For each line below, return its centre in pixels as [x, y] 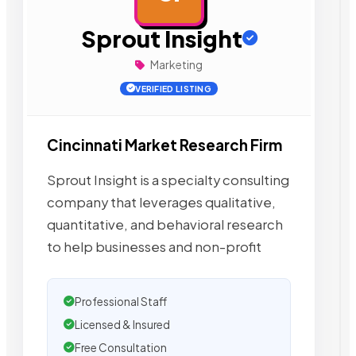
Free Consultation [121, 347]
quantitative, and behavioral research [165, 224]
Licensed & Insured [122, 324]
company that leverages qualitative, [161, 202]
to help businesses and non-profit [154, 246]
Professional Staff [121, 301]
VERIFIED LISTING [174, 89]
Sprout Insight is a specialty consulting [168, 180]
